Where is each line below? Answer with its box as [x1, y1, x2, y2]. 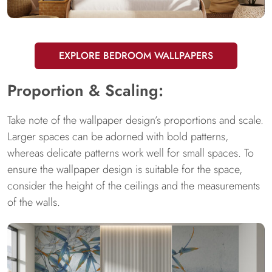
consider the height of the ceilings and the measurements [7, 178, 260, 194]
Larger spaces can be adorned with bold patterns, [7, 129, 228, 144]
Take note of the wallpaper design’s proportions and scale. [7, 112, 263, 128]
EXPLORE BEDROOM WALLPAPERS [59, 49, 213, 63]
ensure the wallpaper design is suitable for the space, [7, 161, 242, 177]
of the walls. [7, 194, 60, 210]
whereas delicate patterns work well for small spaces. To [7, 145, 254, 161]
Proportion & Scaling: [7, 79, 163, 102]
